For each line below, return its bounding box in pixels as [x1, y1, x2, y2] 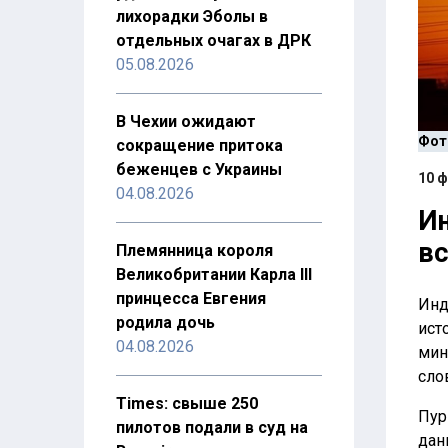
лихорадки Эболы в [116, 7, 268, 26]
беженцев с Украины [116, 160, 282, 179]
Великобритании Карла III [116, 265, 312, 284]
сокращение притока [116, 136, 283, 155]
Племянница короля [116, 241, 273, 260]
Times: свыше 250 [116, 394, 258, 413]
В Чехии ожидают [116, 112, 256, 131]
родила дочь [116, 313, 215, 332]
